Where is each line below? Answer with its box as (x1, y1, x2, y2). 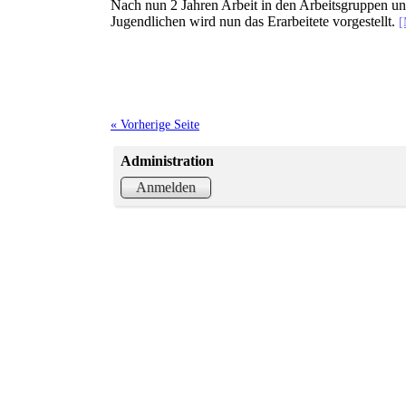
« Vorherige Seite (111, 117, 199, 132)
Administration (121, 152, 215, 169)
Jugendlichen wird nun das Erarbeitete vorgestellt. (111, 14, 399, 30)
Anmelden (136, 179, 197, 195)
